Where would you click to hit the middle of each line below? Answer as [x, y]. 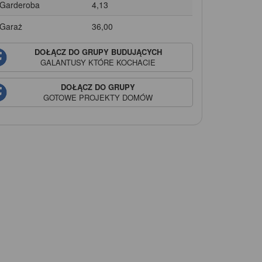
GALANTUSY [63, 62]
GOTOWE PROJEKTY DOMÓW [98, 97]
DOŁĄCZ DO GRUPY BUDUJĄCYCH [98, 51]
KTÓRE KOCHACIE [121, 62]
